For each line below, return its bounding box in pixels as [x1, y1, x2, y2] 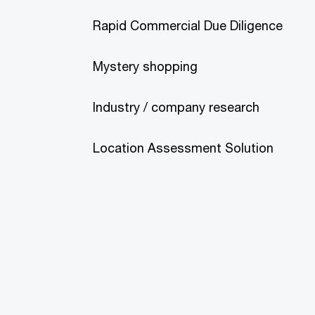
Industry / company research [93, 99, 259, 115]
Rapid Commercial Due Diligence [93, 18, 283, 33]
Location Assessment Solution [93, 140, 274, 155]
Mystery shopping [93, 58, 198, 74]
